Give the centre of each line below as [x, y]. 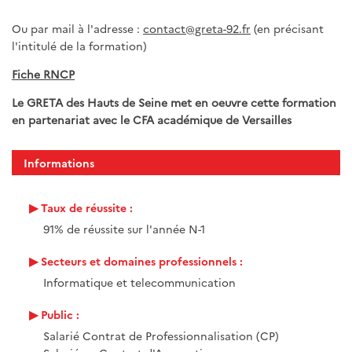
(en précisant [287, 28]
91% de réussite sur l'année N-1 [124, 229]
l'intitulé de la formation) [79, 45]
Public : [60, 315]
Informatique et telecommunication [139, 282]
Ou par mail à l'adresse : [77, 28]
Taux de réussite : [87, 208]
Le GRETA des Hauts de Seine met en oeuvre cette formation [174, 102]
